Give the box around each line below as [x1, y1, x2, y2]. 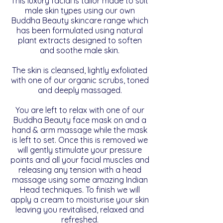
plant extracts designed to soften [17, 35, 142, 45]
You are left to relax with [15, 105, 106, 115]
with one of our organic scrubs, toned [10, 75, 149, 85]
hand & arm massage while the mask [12, 125, 147, 135]
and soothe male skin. [40, 45, 119, 55]
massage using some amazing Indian [11, 175, 148, 185]
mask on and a [89, 115, 146, 125]
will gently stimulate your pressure [17, 145, 142, 155]
